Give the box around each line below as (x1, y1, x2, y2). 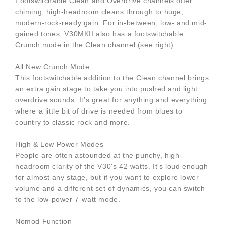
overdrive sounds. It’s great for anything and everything (15, 96, 207, 104)
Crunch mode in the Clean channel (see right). (15, 41, 176, 49)
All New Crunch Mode (15, 63, 90, 71)
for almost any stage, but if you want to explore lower (15, 173, 199, 182)
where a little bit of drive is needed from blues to (15, 107, 183, 116)
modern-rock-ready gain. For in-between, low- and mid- (15, 19, 207, 27)
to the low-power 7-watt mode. (15, 195, 121, 204)
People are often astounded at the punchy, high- (15, 151, 183, 160)
